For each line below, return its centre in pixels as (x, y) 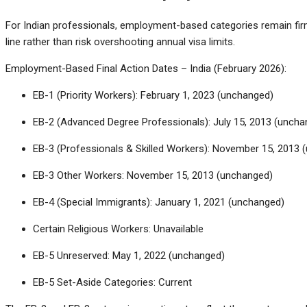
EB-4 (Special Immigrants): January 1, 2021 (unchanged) (159, 202)
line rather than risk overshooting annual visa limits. (120, 41)
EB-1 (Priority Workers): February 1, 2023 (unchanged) (153, 95)
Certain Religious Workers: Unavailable (118, 229)
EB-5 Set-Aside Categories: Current (112, 282)
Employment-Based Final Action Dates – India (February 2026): (146, 68)
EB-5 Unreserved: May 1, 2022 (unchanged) (129, 255)
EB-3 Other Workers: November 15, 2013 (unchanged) (153, 175)
